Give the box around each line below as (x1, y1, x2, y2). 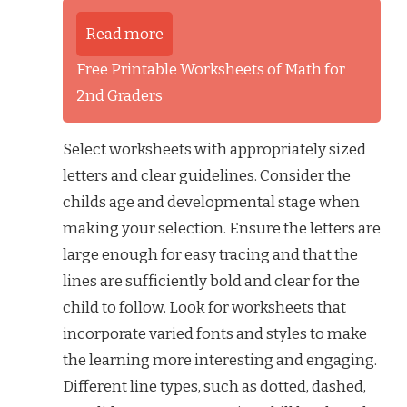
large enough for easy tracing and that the (63, 245, 358, 265)
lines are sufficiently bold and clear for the (63, 272, 360, 292)
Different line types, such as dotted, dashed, (63, 377, 366, 397)
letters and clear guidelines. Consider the (63, 166, 351, 186)
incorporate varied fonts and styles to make (63, 324, 367, 344)
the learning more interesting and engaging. (63, 351, 377, 371)
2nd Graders (76, 86, 163, 106)
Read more (85, 25, 164, 45)
